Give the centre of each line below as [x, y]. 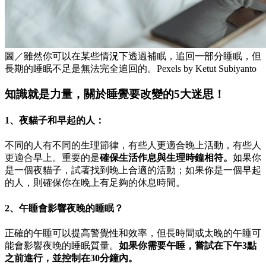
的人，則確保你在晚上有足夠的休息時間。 [95, 183]
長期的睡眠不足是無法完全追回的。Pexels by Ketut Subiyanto [131, 69]
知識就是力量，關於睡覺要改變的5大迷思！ [115, 94]
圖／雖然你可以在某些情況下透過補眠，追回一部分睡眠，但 [133, 56]
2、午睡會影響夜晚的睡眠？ [64, 208]
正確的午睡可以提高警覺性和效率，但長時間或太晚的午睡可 [133, 233]
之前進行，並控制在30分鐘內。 [71, 258]
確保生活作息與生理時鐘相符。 [166, 158]
